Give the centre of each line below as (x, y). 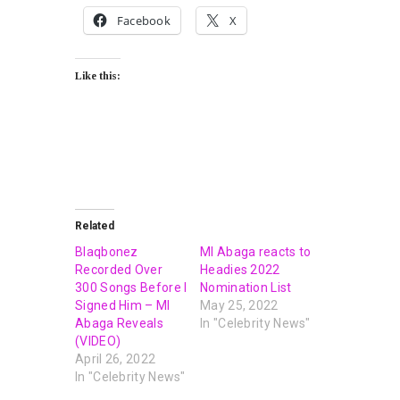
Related (95, 225)
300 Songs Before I (131, 287)
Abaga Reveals (119, 323)
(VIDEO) (98, 341)
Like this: (98, 75)
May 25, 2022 (239, 305)
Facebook (144, 20)
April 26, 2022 (116, 358)
